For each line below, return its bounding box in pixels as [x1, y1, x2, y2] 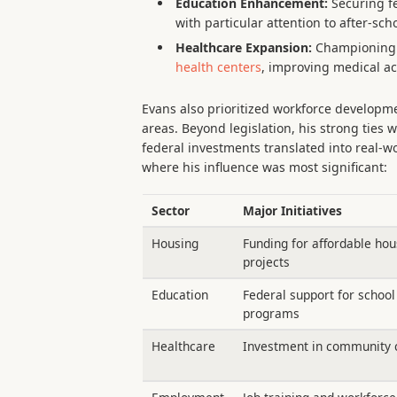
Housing [151, 235, 198, 253]
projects [242, 253, 290, 271]
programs [242, 305, 300, 323]
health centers [175, 58, 262, 76]
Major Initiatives [242, 202, 342, 220]
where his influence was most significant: [142, 158, 388, 175]
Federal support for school [242, 286, 395, 304]
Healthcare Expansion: [175, 39, 313, 57]
